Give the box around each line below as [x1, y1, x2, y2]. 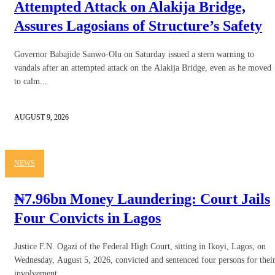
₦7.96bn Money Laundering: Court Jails [14, 190, 270, 207]
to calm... [14, 76, 47, 86]
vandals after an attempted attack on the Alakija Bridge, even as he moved [14, 63, 271, 72]
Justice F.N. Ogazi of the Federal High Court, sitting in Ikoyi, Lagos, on [14, 241, 266, 251]
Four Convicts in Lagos [14, 209, 161, 226]
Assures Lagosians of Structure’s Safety [14, 17, 262, 34]
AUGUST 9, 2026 [14, 112, 69, 122]
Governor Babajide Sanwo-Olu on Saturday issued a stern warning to [14, 49, 254, 59]
